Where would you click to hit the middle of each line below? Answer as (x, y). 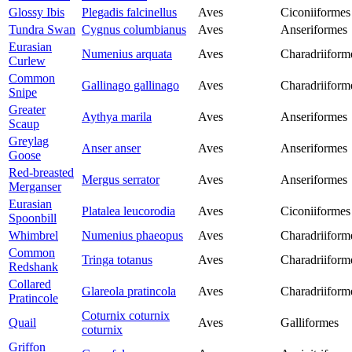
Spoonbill (33, 218)
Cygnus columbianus (134, 30)
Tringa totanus (117, 260)
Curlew (27, 61)
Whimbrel (33, 236)
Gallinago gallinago (130, 86)
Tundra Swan (42, 30)
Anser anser (111, 148)
